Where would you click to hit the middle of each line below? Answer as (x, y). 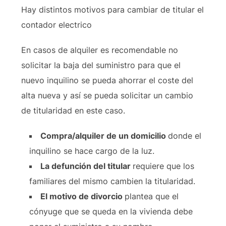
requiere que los (163, 166)
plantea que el (151, 196)
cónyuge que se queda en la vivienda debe (111, 211)
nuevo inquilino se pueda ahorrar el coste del (107, 80)
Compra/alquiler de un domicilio (104, 136)
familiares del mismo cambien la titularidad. (112, 181)
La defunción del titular (86, 166)
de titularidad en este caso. (74, 110)
